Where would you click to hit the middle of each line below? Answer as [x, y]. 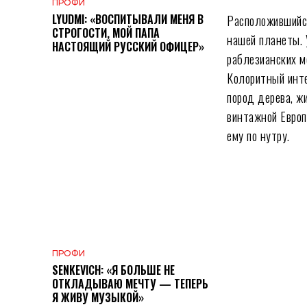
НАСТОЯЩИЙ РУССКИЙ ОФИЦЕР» [128, 47]
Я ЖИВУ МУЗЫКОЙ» [98, 297]
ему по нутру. [258, 136]
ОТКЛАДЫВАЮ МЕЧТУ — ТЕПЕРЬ [130, 283]
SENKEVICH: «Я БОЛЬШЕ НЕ [113, 270]
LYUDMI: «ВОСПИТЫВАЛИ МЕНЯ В [128, 20]
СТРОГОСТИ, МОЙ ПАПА [106, 33]
